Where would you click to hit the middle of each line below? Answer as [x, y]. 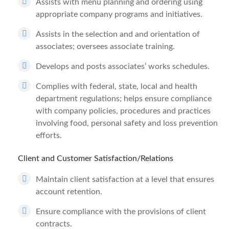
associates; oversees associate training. [105, 47]
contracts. [54, 224]
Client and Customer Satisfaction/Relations [96, 158]
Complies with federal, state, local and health [117, 86]
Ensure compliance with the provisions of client [121, 212]
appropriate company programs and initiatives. [119, 14]
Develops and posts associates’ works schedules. [123, 66]
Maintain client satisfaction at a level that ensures [125, 179]
